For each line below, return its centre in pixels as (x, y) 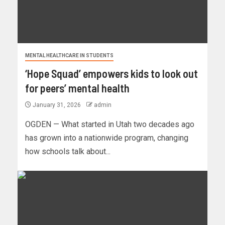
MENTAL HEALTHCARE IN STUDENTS (69, 55)
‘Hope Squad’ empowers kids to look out (111, 73)
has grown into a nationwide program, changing (107, 138)
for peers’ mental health (77, 88)
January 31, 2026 (57, 105)
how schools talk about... (68, 151)
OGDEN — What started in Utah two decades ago (110, 124)
